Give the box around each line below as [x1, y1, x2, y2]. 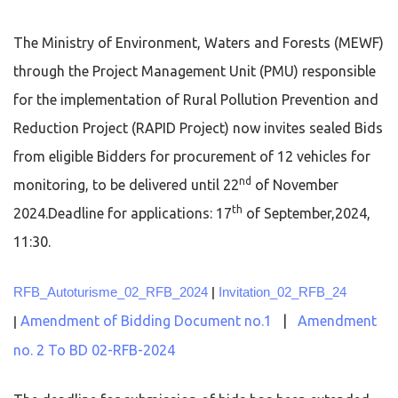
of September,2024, [243, 204, 370, 221]
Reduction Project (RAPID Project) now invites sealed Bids [13, 119, 383, 136]
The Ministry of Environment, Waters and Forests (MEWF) [13, 34, 384, 51]
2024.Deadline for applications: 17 [13, 204, 232, 221]
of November [251, 176, 338, 193]
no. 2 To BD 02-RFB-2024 [13, 341, 175, 358]
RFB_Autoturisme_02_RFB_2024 [13, 284, 208, 299]
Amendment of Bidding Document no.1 [20, 312, 272, 329]
